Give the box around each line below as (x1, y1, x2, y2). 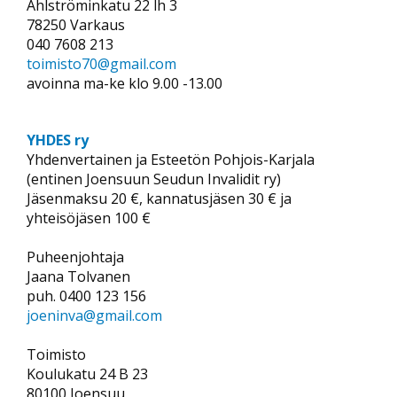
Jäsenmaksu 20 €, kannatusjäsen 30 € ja (27, 188, 292, 208)
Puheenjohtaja (27, 246, 124, 267)
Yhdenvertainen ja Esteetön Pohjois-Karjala (27, 149, 315, 169)
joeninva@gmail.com (27, 305, 162, 325)
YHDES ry (27, 129, 89, 150)
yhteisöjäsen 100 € (27, 207, 151, 228)
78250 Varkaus (27, 14, 125, 35)
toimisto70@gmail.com (27, 53, 176, 74)
